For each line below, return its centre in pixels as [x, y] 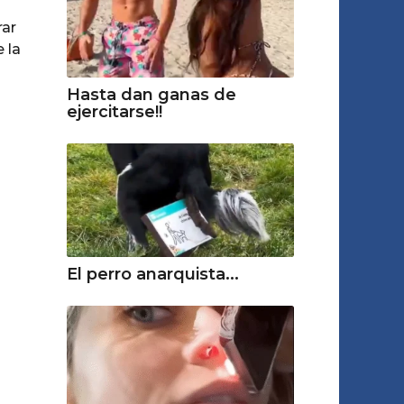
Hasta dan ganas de [151, 94]
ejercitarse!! [114, 111]
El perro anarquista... [152, 274]
